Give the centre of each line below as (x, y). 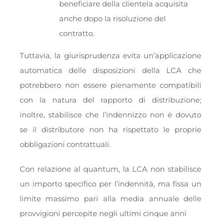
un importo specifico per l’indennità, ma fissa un (110, 184)
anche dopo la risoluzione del (112, 19)
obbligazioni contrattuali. (65, 145)
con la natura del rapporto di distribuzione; (110, 100)
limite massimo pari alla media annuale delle (110, 199)
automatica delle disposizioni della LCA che (110, 71)
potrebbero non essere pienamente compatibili (110, 85)
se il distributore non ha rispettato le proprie (110, 130)
